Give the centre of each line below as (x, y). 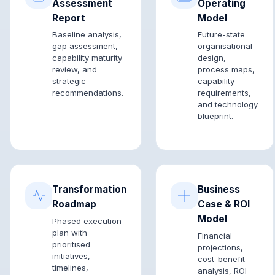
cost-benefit (222, 259)
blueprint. (216, 116)
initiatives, (71, 256)
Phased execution (87, 221)
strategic (69, 81)
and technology (228, 105)
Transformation (89, 190)
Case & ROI (224, 204)
